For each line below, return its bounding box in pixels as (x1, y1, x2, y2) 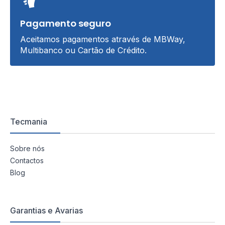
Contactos (10, 156, 44, 165)
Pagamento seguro (20, 17, 111, 30)
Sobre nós (10, 144, 45, 153)
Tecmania (10, 116, 47, 127)
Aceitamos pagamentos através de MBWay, (20, 34, 185, 44)
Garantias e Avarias (10, 205, 83, 215)
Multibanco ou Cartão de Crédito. (20, 45, 147, 55)
